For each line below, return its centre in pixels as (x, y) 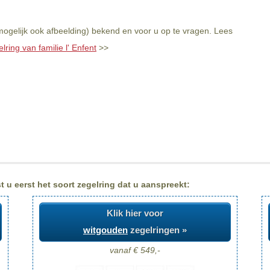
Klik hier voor (135, 213)
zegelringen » (157, 230)
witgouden (105, 230)
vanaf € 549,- (135, 250)
